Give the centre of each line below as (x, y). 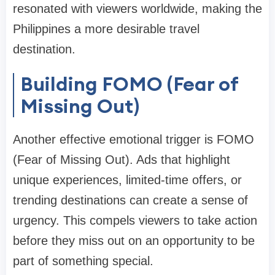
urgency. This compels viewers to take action (135, 221)
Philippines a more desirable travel (106, 29)
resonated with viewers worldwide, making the (137, 9)
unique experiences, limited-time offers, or (127, 180)
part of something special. (83, 261)
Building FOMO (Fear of (130, 84)
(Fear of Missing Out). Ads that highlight (122, 160)
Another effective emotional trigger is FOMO (134, 140)
